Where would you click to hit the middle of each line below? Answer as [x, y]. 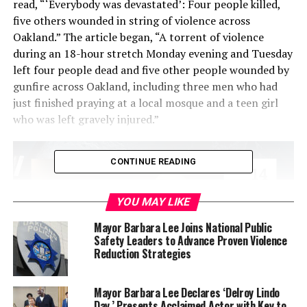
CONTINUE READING [153, 162]
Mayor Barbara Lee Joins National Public [183, 228]
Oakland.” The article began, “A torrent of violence [138, 37]
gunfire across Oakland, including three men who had [145, 87]
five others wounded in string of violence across [131, 21]
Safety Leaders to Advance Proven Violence [190, 241]
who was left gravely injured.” [86, 120]
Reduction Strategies [142, 254]
